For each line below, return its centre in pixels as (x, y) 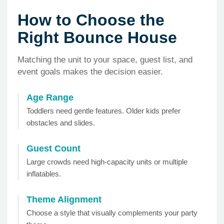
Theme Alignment (64, 200)
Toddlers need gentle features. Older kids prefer (103, 111)
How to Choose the (91, 20)
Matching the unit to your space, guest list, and (105, 60)
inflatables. (44, 174)
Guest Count (53, 149)
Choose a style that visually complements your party (112, 213)
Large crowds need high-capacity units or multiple (107, 162)
